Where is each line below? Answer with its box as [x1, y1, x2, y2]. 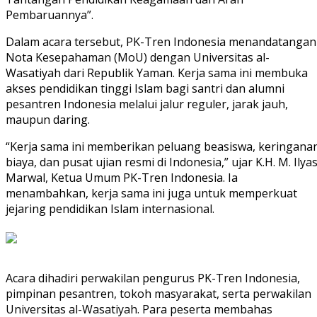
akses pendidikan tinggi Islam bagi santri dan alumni [6, 81, 284, 97]
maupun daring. [6, 112, 90, 128]
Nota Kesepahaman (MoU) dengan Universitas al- [6, 50, 270, 66]
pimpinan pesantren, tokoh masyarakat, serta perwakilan [6, 286, 311, 302]
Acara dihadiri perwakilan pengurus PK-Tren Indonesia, [6, 270, 300, 287]
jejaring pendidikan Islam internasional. [6, 201, 214, 217]
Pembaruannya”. [6, 7, 93, 23]
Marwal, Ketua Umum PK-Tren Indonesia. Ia [6, 170, 238, 186]
